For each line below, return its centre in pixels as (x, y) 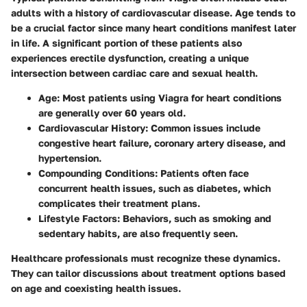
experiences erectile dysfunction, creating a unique (130, 58)
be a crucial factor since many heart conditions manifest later (153, 28)
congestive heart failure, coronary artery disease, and (162, 143)
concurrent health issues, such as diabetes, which (155, 188)
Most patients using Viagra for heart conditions (171, 98)
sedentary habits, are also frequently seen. (138, 234)
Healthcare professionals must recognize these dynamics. (146, 258)
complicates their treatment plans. (119, 204)
